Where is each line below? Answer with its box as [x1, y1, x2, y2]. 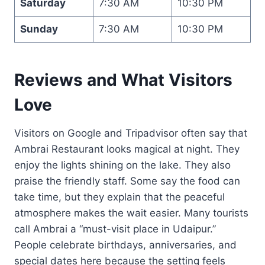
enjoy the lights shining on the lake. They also [14, 159, 231, 171]
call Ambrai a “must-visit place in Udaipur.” [14, 222, 216, 235]
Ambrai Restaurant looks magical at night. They [14, 143, 240, 155]
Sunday [20, 22, 58, 35]
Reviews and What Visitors [14, 69, 232, 90]
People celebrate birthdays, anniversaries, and [14, 238, 237, 251]
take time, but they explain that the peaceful [14, 190, 225, 203]
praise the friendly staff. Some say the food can [14, 174, 240, 187]
